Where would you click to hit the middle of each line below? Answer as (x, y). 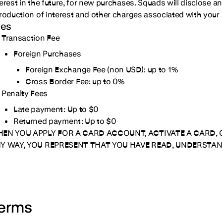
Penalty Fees (25, 93)
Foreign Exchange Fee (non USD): (86, 69)
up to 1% (163, 69)
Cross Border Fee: (59, 81)
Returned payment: (49, 121)
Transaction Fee (31, 37)
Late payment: (40, 109)
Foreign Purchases (47, 53)
